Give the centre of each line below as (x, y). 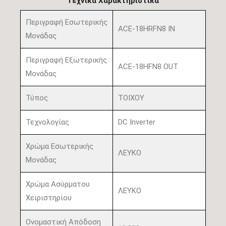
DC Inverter (137, 122)
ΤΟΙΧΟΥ (131, 98)
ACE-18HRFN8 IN (147, 29)
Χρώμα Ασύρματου (58, 184)
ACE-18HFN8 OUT (148, 66)
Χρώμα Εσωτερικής (60, 146)
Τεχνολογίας (47, 122)
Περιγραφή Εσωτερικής (67, 22)
